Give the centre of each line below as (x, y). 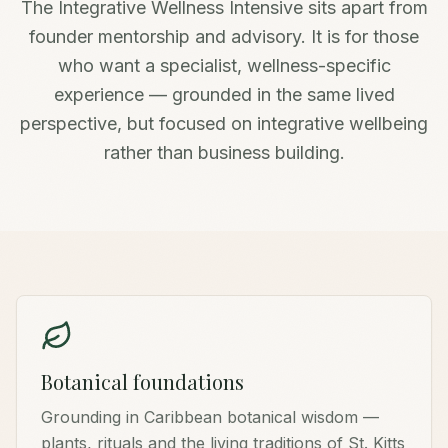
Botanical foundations (142, 381)
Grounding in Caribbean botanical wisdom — (210, 417)
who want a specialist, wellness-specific (224, 65)
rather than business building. (224, 152)
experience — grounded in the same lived (224, 94)
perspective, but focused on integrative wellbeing (224, 123)
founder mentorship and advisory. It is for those (224, 36)
